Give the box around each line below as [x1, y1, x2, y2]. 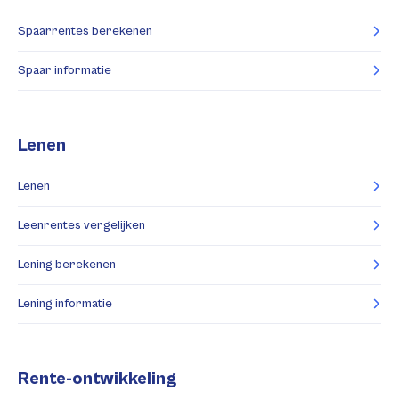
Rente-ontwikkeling [18, 368, 176, 389]
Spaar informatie [18, 62, 111, 77]
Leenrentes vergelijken [18, 217, 145, 232]
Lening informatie [18, 296, 112, 311]
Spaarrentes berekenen [18, 23, 152, 38]
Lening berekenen [18, 256, 116, 272]
